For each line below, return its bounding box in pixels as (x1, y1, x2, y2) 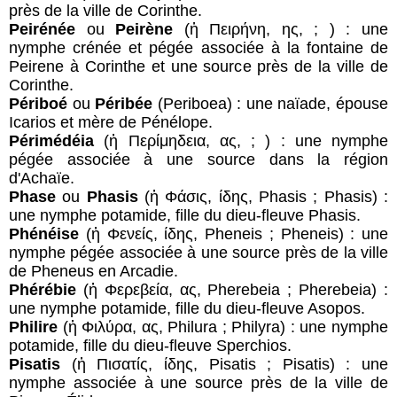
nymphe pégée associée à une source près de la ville (9, 243, 388, 261)
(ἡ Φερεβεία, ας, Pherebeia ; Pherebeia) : (82, 280, 389, 299)
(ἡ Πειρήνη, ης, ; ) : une (173, 19, 389, 38)
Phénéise (9, 224, 79, 243)
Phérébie (9, 280, 83, 299)
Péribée (95, 94, 158, 113)
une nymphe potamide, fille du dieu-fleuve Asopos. (9, 299, 365, 317)
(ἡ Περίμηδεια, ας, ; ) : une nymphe (94, 131, 388, 150)
